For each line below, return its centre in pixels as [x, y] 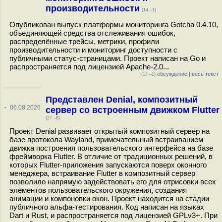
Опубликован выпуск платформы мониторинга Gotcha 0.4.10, [114, 25]
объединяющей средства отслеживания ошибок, [92, 33]
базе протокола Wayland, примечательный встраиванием [106, 139]
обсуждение [171, 74]
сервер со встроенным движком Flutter [132, 110]
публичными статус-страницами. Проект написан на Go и [108, 58]
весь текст [205, 74]
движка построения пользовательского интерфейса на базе [111, 148]
